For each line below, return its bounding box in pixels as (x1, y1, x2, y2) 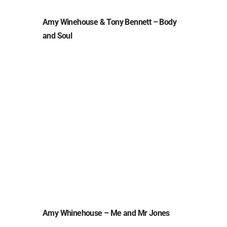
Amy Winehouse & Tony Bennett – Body (43, 17, 176, 27)
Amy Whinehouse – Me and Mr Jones (43, 208, 170, 218)
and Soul (43, 30, 72, 41)
